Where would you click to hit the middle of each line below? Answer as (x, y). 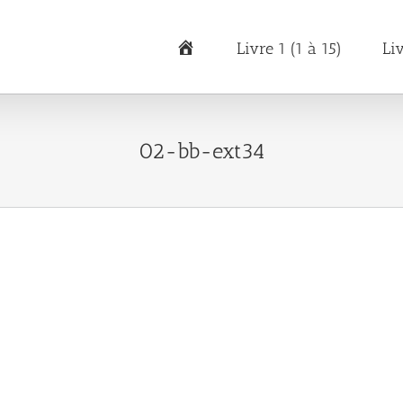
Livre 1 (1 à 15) (289, 48)
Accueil (223, 47)
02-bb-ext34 (201, 151)
